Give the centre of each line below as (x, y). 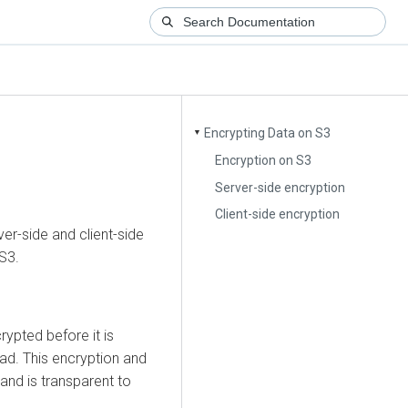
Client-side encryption (278, 214)
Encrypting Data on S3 (268, 133)
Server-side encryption (280, 187)
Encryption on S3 (264, 160)
